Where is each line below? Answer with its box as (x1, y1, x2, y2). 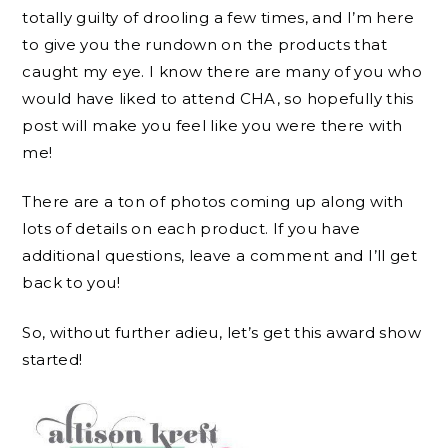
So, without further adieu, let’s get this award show (22, 322, 421, 342)
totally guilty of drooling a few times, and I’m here (22, 7, 414, 27)
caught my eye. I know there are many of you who (22, 61, 423, 81)
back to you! (22, 273, 120, 293)
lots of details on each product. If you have (22, 219, 360, 239)
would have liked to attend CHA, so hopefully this (22, 88, 414, 108)
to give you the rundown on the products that (22, 34, 387, 54)
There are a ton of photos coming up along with (22, 192, 404, 212)
